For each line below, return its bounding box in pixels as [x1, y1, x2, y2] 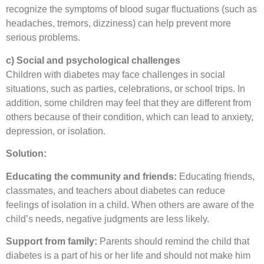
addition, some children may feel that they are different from [6, 97, 251, 108]
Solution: [6, 148, 47, 159]
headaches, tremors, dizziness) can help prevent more [6, 18, 231, 29]
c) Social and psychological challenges [6, 55, 180, 65]
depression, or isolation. [6, 126, 105, 136]
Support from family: [6, 236, 97, 247]
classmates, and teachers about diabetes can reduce [6, 185, 225, 196]
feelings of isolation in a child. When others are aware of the [6, 199, 254, 210]
